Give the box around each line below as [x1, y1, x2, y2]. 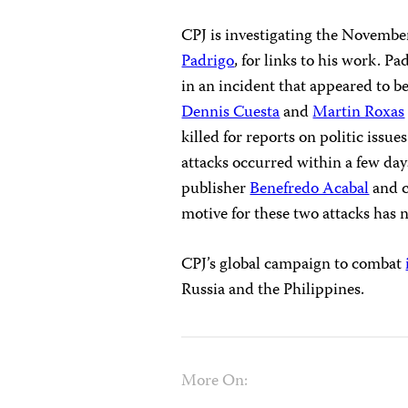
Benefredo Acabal [250, 176, 370, 203]
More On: [181, 368, 249, 395]
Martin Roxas [312, 99, 405, 127]
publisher [181, 176, 250, 203]
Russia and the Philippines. [181, 277, 365, 304]
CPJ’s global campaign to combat [181, 251, 406, 279]
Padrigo [181, 48, 235, 76]
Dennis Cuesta [181, 99, 280, 127]
